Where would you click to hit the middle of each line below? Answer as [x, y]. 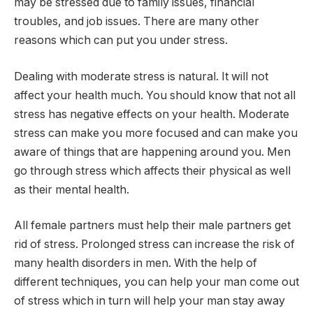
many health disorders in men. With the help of [136, 263]
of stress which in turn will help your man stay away [150, 301]
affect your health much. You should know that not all [155, 95]
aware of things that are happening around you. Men [152, 152]
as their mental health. [72, 189]
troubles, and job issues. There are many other [137, 22]
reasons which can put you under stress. [121, 41]
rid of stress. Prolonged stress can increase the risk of [154, 245]
